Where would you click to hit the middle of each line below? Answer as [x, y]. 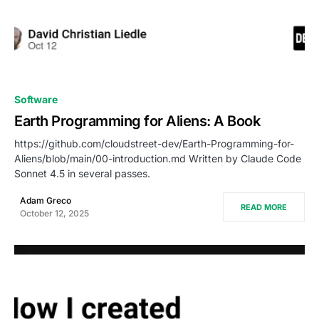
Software [36, 100]
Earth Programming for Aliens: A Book [137, 121]
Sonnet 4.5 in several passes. [82, 174]
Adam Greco [46, 201]
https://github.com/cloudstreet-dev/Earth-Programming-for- [154, 144]
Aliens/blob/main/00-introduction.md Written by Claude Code [158, 159]
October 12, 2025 [54, 214]
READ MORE [264, 208]
